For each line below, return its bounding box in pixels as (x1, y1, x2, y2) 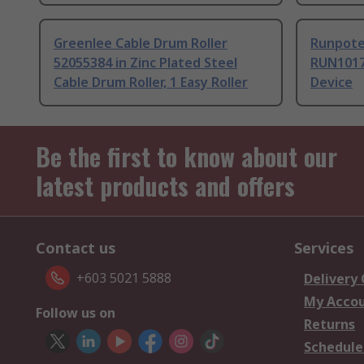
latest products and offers (36, 167, 295, 205)
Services (294, 238, 354, 258)
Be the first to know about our (36, 138, 337, 175)
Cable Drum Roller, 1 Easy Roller (54, 73, 248, 92)
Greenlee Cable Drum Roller (54, 34, 227, 53)
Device (310, 73, 353, 92)
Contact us (36, 238, 116, 258)
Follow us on (36, 304, 115, 323)
